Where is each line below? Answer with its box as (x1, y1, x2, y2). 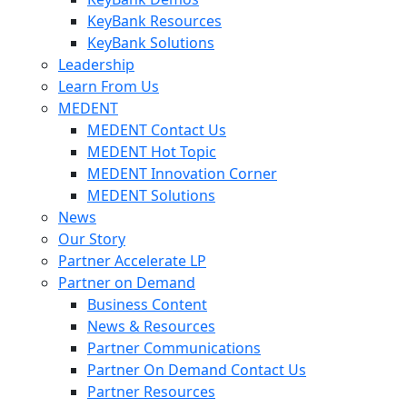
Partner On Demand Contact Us (87, 360, 306, 380)
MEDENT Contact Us (87, 120, 226, 140)
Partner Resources (87, 382, 215, 402)
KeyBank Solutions (87, 33, 214, 53)
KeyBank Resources (87, 11, 222, 31)
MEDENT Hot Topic (87, 142, 216, 162)
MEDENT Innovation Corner (87, 164, 277, 184)
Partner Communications (87, 338, 261, 358)
